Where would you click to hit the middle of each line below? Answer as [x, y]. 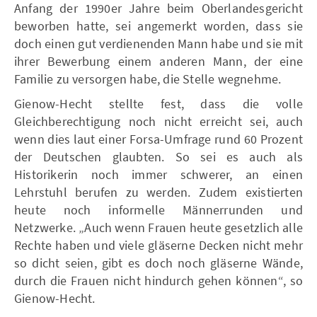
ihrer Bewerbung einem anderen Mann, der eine [158, 61]
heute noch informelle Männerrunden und [158, 209]
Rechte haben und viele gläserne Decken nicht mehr [158, 245]
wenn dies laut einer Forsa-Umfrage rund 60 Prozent [158, 139]
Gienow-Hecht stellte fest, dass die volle [158, 103]
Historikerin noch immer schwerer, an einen [158, 174]
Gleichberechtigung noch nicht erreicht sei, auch [158, 121]
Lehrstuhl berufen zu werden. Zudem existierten [158, 192]
